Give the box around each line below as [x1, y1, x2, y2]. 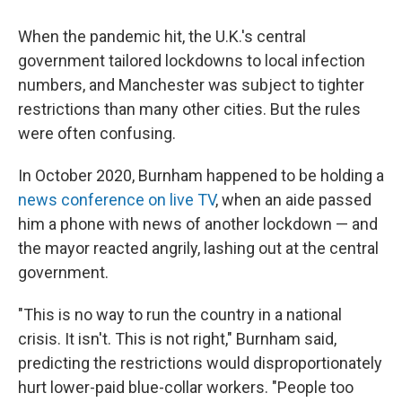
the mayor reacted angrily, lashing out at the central [18, 238, 379, 258]
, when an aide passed [215, 189, 371, 209]
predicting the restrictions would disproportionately [18, 353, 382, 372]
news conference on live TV [18, 189, 215, 209]
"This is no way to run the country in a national [18, 304, 342, 324]
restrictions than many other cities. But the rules [18, 99, 361, 118]
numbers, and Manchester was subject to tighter [18, 74, 364, 94]
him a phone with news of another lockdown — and [18, 214, 378, 233]
